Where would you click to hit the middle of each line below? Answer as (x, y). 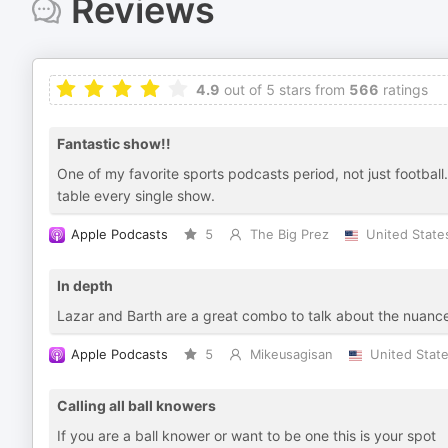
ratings (403, 89)
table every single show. (136, 195)
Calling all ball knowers (136, 405)
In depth (85, 285)
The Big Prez (289, 234)
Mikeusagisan (291, 354)
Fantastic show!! (114, 143)
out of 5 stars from (282, 89)
